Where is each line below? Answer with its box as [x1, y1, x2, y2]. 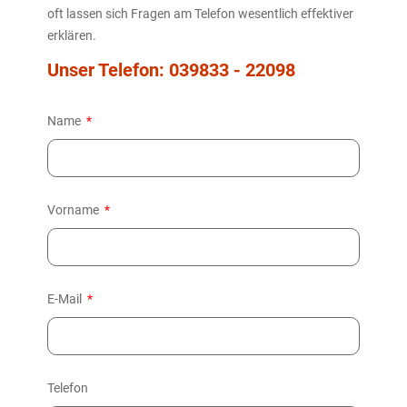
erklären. [47, 27, 96, 43]
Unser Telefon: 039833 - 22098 [47, 59, 295, 82]
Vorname [47, 203, 102, 218]
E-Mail [47, 292, 84, 307]
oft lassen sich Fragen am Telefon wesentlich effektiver [47, 5, 353, 21]
